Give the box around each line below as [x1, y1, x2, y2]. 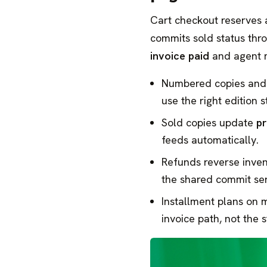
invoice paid [150, 48, 209, 63]
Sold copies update [162, 116, 257, 130]
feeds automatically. [162, 133, 259, 147]
